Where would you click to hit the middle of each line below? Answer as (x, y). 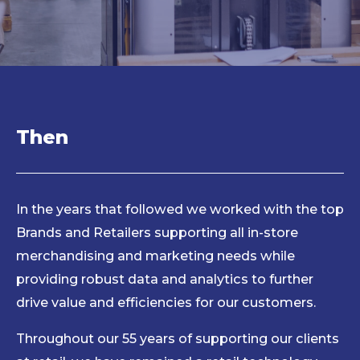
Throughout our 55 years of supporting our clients (178, 339)
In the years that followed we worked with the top (180, 209)
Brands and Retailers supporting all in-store (157, 232)
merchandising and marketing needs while (155, 256)
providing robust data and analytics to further (165, 279)
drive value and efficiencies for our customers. (168, 302)
